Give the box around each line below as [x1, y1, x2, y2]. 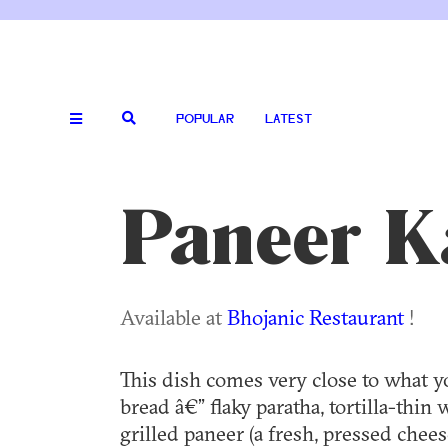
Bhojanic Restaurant [227, 304, 409, 330]
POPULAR [176, 113, 234, 126]
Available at [120, 304, 227, 330]
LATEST [265, 113, 312, 126]
